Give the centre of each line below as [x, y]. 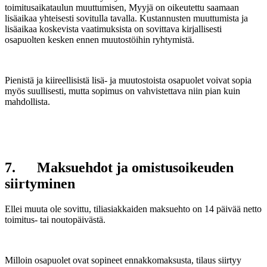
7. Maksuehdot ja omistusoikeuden [119, 167]
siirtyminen [40, 183]
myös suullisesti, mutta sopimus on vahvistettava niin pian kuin [122, 91]
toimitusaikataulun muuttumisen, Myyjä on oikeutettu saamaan [122, 7]
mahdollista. [27, 101]
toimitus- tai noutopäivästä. [55, 219]
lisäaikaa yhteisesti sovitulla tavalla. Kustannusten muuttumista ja [126, 18]
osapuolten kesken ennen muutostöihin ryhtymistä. [100, 39]
